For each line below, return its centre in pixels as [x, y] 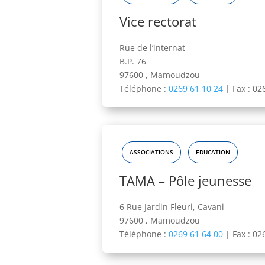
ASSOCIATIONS [151, 153]
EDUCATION [213, 153]
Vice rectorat [158, 22]
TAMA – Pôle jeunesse [185, 181]
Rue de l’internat [152, 48]
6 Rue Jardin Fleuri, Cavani [172, 207]
